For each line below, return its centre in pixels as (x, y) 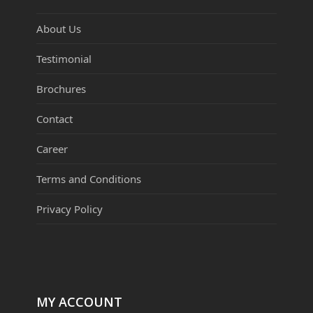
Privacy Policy (70, 209)
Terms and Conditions (89, 179)
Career (52, 148)
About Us (59, 28)
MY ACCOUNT (80, 301)
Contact (55, 118)
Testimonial (64, 58)
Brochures (61, 88)
